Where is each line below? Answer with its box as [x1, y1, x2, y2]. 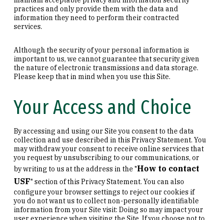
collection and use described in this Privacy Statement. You [14, 135, 206, 144]
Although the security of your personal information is [14, 45, 189, 55]
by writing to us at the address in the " [14, 164, 137, 173]
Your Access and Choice [14, 95, 192, 119]
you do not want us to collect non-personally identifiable [14, 196, 199, 205]
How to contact [137, 163, 199, 173]
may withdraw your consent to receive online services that [14, 144, 204, 153]
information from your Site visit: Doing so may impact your [14, 205, 203, 214]
